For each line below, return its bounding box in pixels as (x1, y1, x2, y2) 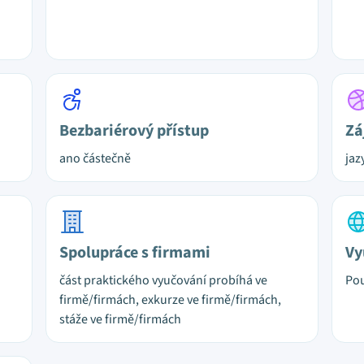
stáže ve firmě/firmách (59, 310, 181, 328)
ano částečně (59, 149, 131, 167)
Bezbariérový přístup (59, 119, 209, 142)
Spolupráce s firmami (59, 241, 210, 264)
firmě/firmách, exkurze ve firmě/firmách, (59, 291, 281, 309)
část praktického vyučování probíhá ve (59, 271, 267, 289)
